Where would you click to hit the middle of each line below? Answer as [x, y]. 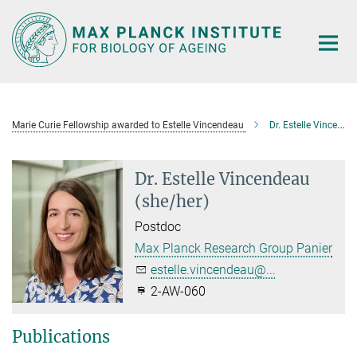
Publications [61, 336]
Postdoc [158, 226]
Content [26, 36]
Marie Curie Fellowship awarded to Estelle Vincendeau [128, 125]
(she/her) [173, 201]
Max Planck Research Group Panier [234, 248]
